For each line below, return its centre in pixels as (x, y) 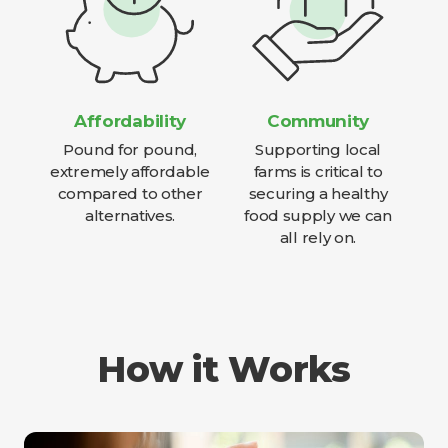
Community (318, 121)
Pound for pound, (130, 149)
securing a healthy (318, 193)
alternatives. (130, 215)
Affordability (130, 121)
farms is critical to (318, 171)
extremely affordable (130, 171)
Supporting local (318, 149)
